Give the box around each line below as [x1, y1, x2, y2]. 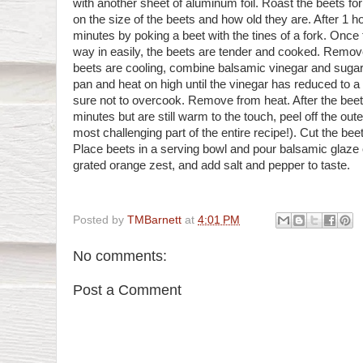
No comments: [73, 248, 167, 265]
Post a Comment [73, 281, 181, 298]
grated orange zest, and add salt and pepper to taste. [73, 159, 350, 173]
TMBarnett [127, 213, 181, 226]
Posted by [73, 213, 127, 226]
